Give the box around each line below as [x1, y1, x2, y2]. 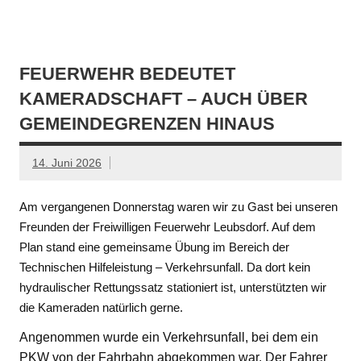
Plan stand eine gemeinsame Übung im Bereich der [19, 240, 289, 255]
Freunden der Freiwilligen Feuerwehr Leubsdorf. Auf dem [19, 220, 316, 234]
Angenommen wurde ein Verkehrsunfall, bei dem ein [19, 330, 318, 345]
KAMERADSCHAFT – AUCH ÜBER [19, 88, 308, 109]
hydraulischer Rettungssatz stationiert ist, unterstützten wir [19, 280, 326, 295]
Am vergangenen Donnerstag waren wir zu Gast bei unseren [19, 200, 338, 214]
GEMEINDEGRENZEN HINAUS [19, 113, 275, 134]
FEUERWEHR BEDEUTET [19, 63, 235, 84]
